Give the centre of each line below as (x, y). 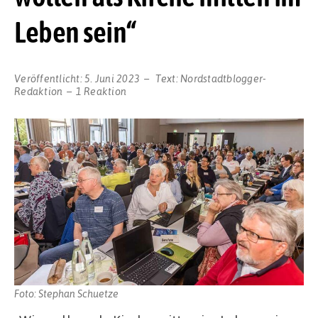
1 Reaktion (101, 91)
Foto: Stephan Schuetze (66, 294)
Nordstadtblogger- (224, 78)
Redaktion (39, 91)
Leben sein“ (75, 32)
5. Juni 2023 (112, 78)
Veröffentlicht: (49, 78)
